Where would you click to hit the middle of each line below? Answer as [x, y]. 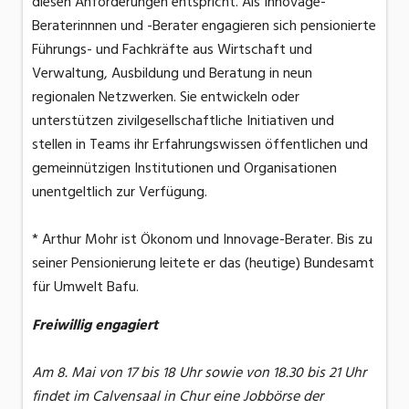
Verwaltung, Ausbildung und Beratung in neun [172, 73]
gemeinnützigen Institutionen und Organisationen [184, 168]
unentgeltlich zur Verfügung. [120, 192]
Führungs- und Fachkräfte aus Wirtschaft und [172, 50]
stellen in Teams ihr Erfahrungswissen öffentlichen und [200, 145]
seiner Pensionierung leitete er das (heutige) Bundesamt [203, 263]
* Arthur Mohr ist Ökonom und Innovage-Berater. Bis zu [202, 240]
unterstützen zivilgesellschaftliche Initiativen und [183, 121]
